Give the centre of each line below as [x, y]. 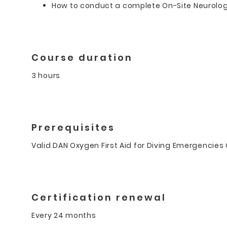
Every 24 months [64, 215]
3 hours [46, 75]
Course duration [82, 57]
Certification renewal [99, 197]
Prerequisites [73, 127]
